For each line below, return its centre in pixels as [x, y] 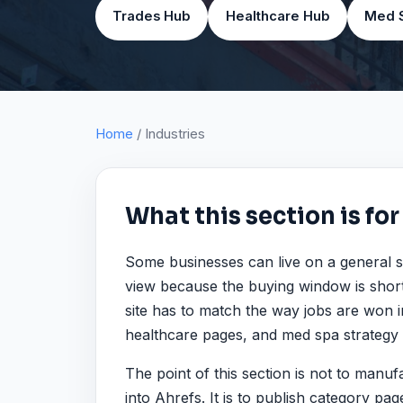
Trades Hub [152, 16]
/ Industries [169, 134]
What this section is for [262, 215]
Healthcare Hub [278, 16]
